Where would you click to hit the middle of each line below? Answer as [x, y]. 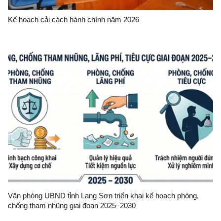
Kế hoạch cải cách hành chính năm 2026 [74, 19]
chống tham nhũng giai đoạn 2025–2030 [72, 205]
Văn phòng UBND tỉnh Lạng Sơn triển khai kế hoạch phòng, [103, 195]
